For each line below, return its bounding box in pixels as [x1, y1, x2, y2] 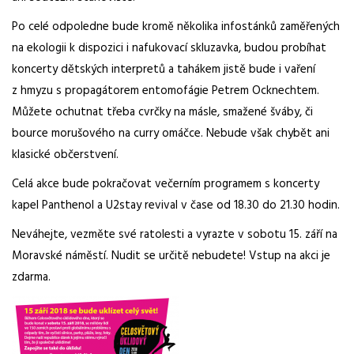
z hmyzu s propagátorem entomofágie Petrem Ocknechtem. [12, 81, 319, 100]
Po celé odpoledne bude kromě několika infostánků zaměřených [12, 17, 340, 36]
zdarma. [12, 268, 51, 287]
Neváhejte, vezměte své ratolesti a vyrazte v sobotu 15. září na [12, 225, 337, 244]
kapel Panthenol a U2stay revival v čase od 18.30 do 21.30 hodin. [12, 196, 340, 215]
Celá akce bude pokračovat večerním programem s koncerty [12, 175, 319, 194]
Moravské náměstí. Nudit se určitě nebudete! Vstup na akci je [12, 247, 330, 265]
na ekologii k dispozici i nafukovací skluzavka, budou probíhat [12, 39, 326, 58]
